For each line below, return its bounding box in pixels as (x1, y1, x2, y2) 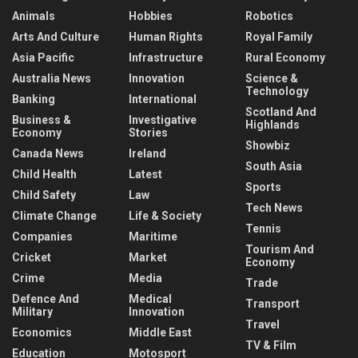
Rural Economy (245, 50, 325, 64)
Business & (12, 113, 71, 126)
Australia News (12, 71, 91, 85)
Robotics (245, 9, 293, 22)
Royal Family (245, 30, 312, 43)
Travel (245, 317, 280, 331)
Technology (245, 84, 308, 97)
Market (129, 250, 167, 264)
